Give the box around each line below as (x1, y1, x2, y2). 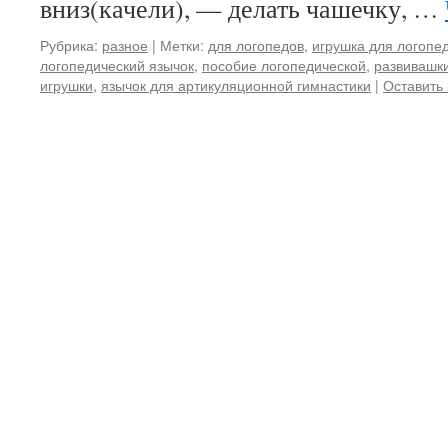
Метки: (160, 34, 204, 55)
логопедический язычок (40, 54, 194, 75)
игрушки (40, 74, 93, 95)
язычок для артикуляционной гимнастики (101, 74, 371, 95)
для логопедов (208, 34, 304, 55)
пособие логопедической (202, 54, 366, 75)
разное (102, 34, 148, 55)
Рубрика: (40, 34, 98, 55)
